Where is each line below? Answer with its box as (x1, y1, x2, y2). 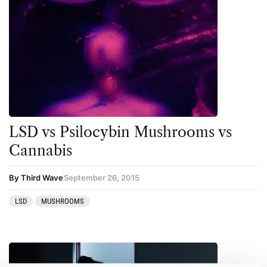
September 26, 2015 (64, 172, 139, 182)
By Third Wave (9, 172, 63, 182)
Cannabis (9, 141, 72, 159)
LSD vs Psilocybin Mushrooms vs (9, 123, 232, 141)
